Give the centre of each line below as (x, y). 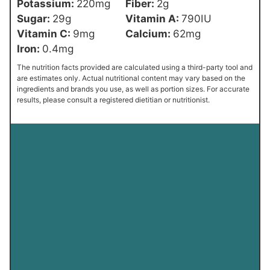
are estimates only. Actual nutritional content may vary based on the (131, 78)
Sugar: (35, 19)
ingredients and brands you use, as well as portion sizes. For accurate (133, 89)
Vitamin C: (45, 34)
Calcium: (149, 34)
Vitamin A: (153, 19)
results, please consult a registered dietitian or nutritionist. (113, 100)
